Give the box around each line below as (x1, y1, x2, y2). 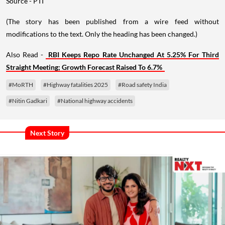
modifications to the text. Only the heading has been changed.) (6, 29, 197, 38)
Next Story (30, 128, 64, 137)
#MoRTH (9, 80, 33, 88)
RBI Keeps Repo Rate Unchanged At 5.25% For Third (48, 50, 219, 59)
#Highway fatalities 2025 (43, 80, 108, 88)
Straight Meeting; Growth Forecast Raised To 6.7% (6, 62, 162, 71)
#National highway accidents (57, 96, 133, 104)
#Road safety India (118, 80, 167, 88)
